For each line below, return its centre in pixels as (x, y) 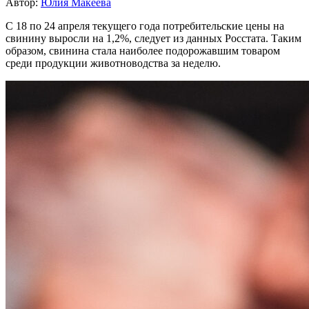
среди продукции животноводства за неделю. (113, 63)
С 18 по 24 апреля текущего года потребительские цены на (145, 26)
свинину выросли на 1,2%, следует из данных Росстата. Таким (153, 38)
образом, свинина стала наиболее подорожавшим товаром (143, 50)
